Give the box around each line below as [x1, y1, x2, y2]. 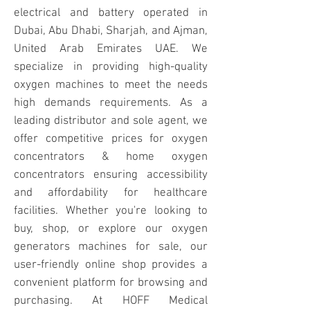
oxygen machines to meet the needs [14, 77, 208, 92]
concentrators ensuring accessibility [14, 167, 208, 182]
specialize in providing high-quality [14, 60, 208, 74]
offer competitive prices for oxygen [14, 131, 208, 146]
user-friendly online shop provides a [14, 257, 208, 272]
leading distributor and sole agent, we [14, 113, 208, 128]
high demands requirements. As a [14, 95, 208, 110]
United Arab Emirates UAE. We [14, 42, 208, 56]
